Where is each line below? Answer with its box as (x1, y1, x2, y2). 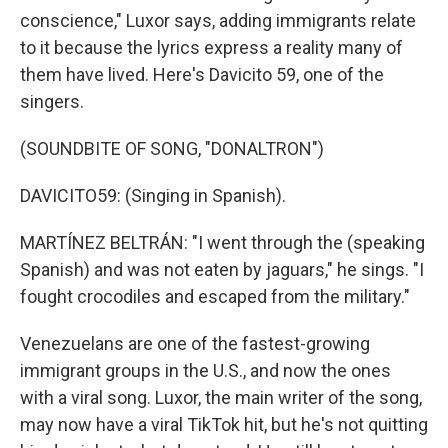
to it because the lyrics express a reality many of (20, 37, 403, 58)
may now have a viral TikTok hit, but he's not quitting (20, 414, 428, 435)
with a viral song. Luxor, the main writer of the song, (20, 387, 422, 408)
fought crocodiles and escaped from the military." (20, 286, 410, 307)
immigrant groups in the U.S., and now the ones (20, 360, 391, 381)
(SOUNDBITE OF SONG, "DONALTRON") (20, 138, 324, 159)
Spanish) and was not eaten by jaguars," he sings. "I (20, 259, 424, 280)
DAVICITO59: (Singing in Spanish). (20, 185, 286, 206)
